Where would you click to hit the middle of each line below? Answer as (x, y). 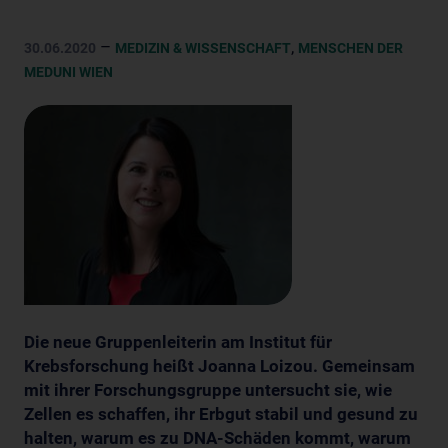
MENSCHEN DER (350, 47)
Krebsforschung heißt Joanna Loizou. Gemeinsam (219, 365)
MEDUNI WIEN (68, 71)
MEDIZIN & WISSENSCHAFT (203, 47)
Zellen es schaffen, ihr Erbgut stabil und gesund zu (221, 413)
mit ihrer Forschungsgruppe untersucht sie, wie (208, 389)
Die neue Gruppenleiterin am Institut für (178, 341)
